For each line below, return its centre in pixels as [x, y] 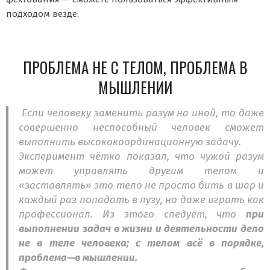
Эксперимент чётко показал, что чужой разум [141, 157]
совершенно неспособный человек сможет [141, 128]
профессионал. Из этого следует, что [132, 215]
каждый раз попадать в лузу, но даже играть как [141, 200]
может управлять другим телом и [141, 171]
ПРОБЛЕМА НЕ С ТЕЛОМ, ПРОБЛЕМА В [135, 67]
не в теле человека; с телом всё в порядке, [141, 243]
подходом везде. [42, 14]
